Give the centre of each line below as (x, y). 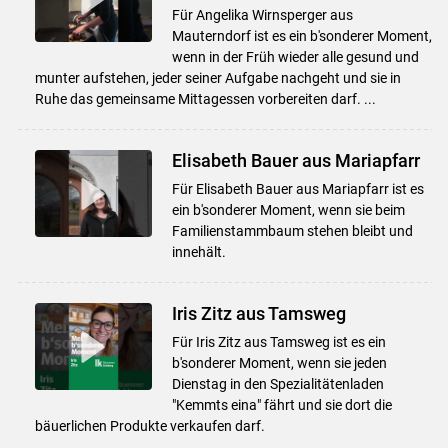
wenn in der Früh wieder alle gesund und (295, 56)
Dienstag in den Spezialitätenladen (277, 383)
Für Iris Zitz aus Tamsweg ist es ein (278, 341)
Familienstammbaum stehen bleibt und (292, 230)
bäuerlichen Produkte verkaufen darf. (149, 425)
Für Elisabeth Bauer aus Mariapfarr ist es (297, 188)
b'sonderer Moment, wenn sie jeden (279, 362)
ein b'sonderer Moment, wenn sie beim (288, 209)
